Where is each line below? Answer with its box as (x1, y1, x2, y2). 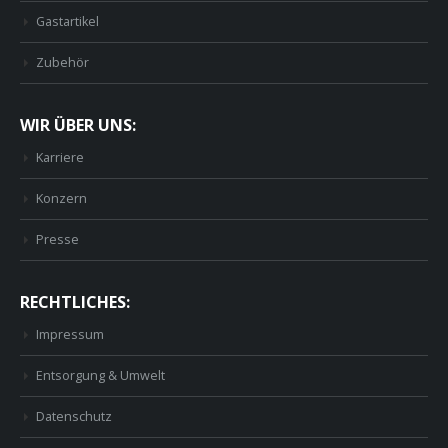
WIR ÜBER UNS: (20, 114, 136, 137)
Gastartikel (36, 13, 99, 31)
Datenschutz (36, 408, 112, 426)
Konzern (36, 190, 87, 208)
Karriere (36, 149, 84, 167)
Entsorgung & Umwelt (36, 367, 165, 385)
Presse (36, 231, 79, 249)
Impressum (36, 326, 104, 344)
